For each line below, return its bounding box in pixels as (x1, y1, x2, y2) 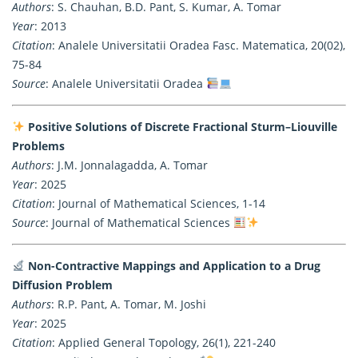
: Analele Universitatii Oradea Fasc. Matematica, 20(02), (52, 37, 345, 53)
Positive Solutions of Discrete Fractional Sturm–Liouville (27, 118, 337, 134)
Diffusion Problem (12, 276, 113, 292)
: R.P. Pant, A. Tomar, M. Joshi (51, 296, 206, 312)
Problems (12, 137, 65, 153)
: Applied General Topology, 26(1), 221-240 (52, 334, 276, 350)
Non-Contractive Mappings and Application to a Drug (27, 257, 320, 273)
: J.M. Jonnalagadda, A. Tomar (51, 157, 208, 173)
